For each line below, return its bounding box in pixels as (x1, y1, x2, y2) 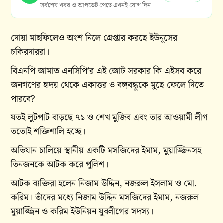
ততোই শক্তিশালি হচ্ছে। (11, 124, 86, 139)
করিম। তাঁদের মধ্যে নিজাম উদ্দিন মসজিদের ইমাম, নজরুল (11, 190, 199, 205)
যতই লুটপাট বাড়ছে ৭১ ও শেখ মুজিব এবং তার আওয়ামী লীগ (11, 111, 208, 125)
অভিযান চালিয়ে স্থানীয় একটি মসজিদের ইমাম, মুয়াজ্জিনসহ (11, 143, 202, 158)
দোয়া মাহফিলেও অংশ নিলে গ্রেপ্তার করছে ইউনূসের (11, 31, 178, 45)
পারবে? (11, 92, 36, 106)
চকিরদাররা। (11, 45, 50, 59)
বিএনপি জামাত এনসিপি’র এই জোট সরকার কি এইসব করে (11, 64, 202, 78)
